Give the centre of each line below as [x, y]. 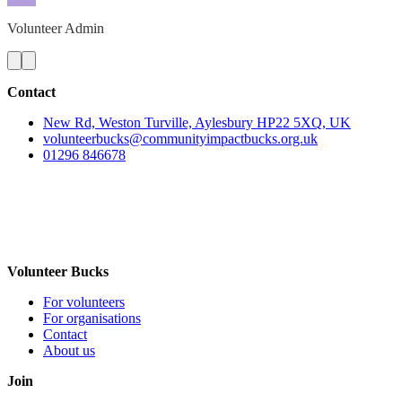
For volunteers [84, 302]
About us [69, 351]
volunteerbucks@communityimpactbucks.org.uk [180, 139]
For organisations [92, 319]
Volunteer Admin [56, 29]
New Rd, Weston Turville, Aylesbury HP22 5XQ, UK [197, 123]
